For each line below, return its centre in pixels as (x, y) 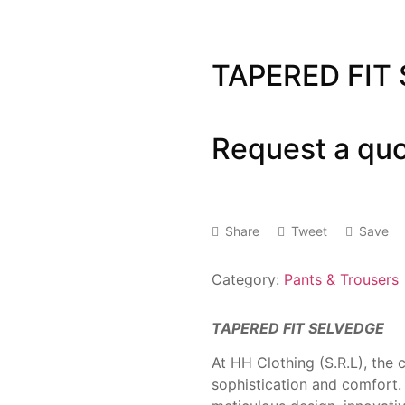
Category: (245, 279)
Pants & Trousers (341, 279)
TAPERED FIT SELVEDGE (298, 328)
